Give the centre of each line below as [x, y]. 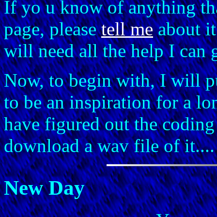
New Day [44, 187]
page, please [53, 29]
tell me [127, 29]
